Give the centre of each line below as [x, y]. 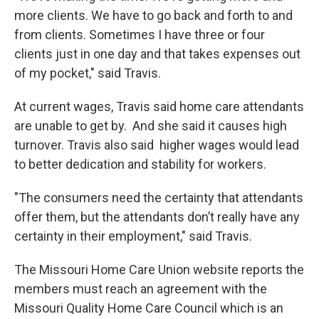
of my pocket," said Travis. [88, 73]
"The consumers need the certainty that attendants [159, 198]
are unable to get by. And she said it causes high [151, 126]
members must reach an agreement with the [141, 289]
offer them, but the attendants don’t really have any [157, 217]
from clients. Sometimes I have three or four [140, 35]
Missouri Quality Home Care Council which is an [149, 308]
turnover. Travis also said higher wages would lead [157, 145]
